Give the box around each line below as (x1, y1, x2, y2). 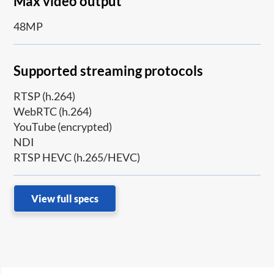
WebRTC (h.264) (13, 104, 92, 118)
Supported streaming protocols (13, 62, 204, 79)
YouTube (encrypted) (13, 119, 113, 133)
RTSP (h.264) (13, 89, 76, 103)
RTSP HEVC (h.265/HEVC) (13, 150, 141, 164)
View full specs (31, 192, 99, 204)
